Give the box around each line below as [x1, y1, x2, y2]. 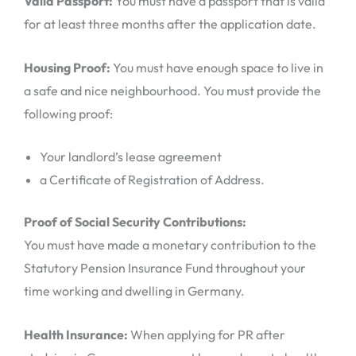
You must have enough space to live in [110, 59, 323, 75]
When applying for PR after [128, 326, 285, 342]
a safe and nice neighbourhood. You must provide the [24, 82, 321, 99]
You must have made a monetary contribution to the [24, 237, 316, 253]
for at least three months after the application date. [24, 16, 316, 33]
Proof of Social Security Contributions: [24, 214, 246, 230]
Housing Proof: [24, 59, 110, 75]
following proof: [24, 105, 113, 122]
